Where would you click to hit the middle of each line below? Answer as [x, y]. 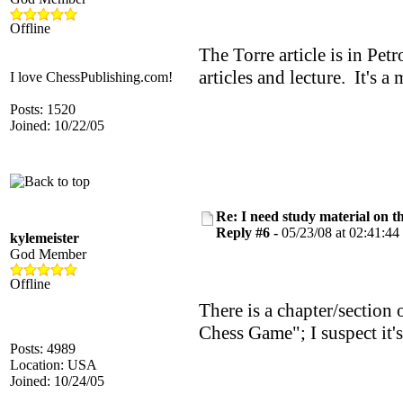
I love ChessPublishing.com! [91, 77]
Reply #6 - [249, 233]
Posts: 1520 [43, 109]
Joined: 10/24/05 [57, 381]
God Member [48, 254]
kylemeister [45, 238]
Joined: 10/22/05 [57, 125]
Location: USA [54, 365]
